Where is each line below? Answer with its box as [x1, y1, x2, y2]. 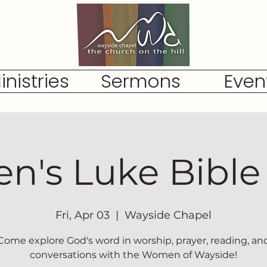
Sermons [100, 68, 181, 94]
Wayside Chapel [125, 209, 212, 222]
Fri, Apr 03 [55, 209, 110, 222]
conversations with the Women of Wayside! [30, 249, 237, 260]
